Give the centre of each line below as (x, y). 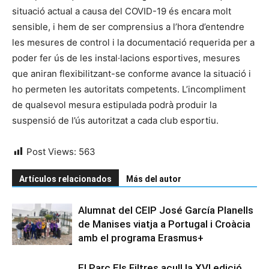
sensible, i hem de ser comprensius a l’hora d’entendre (128, 27)
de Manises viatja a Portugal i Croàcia (164, 224)
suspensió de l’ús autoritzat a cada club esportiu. (115, 121)
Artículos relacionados (65, 179)
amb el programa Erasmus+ (141, 238)
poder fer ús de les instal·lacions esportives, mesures (126, 58)
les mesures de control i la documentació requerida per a (133, 43)
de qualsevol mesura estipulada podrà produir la (114, 105)
